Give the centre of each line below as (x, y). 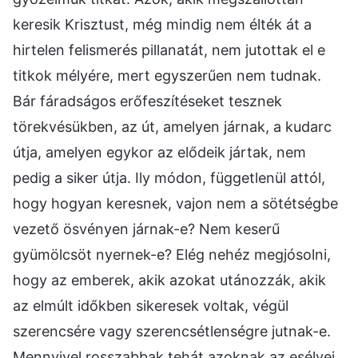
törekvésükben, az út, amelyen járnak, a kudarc (172, 126)
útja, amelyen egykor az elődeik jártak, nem (159, 152)
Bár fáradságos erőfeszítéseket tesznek (147, 101)
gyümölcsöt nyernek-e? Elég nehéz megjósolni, (172, 254)
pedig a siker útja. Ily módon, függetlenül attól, (169, 177)
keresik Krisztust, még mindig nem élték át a (162, 24)
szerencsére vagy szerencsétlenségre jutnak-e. (172, 331)
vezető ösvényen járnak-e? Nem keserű (146, 229)
